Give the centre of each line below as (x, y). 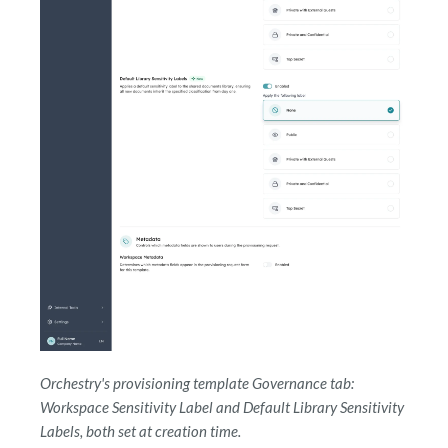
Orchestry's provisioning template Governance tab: (197, 383)
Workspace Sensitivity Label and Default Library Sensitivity (222, 407)
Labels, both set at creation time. (140, 431)
